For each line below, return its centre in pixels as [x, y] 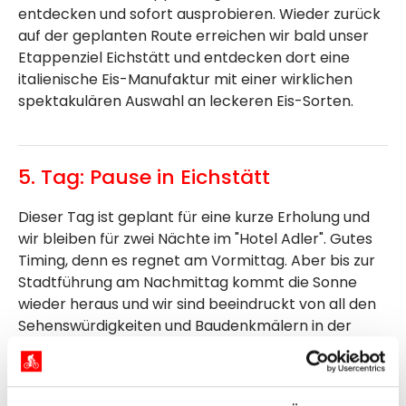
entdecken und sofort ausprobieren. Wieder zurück [199, 14]
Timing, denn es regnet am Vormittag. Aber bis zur [197, 261]
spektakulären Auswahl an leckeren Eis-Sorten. [186, 101]
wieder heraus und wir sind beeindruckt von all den [197, 304]
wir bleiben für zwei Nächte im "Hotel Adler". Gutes [195, 239]
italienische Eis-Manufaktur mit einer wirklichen [185, 80]
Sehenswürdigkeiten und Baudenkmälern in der [185, 326]
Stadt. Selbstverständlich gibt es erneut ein [171, 348]
